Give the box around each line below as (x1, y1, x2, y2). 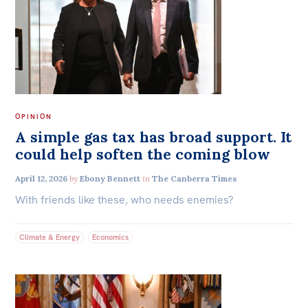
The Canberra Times (152, 173, 238, 184)
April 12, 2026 (15, 173, 68, 184)
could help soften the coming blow (15, 145, 271, 164)
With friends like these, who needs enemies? (15, 192, 234, 208)
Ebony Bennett (80, 173, 141, 184)
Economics (92, 232, 129, 242)
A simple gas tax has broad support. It (15, 128, 292, 147)
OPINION (15, 111, 53, 121)
